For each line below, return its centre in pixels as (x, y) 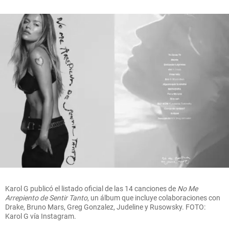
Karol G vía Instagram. (41, 216)
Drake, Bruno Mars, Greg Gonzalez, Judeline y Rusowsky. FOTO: (105, 207)
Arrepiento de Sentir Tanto (46, 198)
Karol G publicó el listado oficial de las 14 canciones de (91, 188)
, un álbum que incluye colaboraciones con (154, 198)
